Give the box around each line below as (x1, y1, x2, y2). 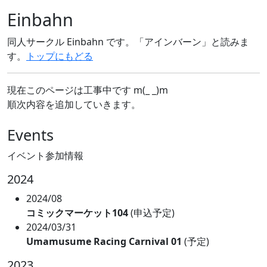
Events (7, 125, 54, 145)
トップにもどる (26, 49, 93, 63)
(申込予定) (128, 206, 175, 219)
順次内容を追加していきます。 (7, 98, 141, 111)
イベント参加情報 (7, 149, 83, 162)
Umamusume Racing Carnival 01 (26, 235, 182, 248)
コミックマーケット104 (26, 206, 128, 219)
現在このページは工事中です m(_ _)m (7, 83, 168, 97)
